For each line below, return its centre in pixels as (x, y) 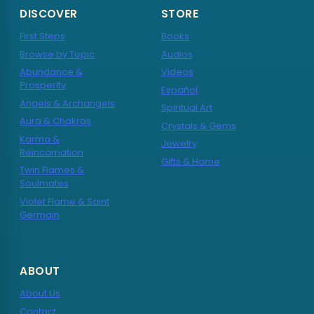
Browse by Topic (57, 54)
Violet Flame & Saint (65, 201)
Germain (40, 214)
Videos (177, 72)
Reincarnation (52, 152)
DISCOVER (49, 14)
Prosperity (43, 86)
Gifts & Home (190, 161)
